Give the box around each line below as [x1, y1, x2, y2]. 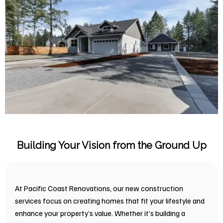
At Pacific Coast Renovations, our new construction [15, 183, 183, 193]
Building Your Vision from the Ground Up [16, 139, 207, 151]
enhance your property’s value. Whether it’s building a [15, 208, 185, 218]
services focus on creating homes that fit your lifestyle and [15, 195, 205, 205]
